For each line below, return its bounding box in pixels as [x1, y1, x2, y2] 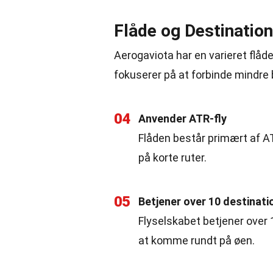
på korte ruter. [138, 151, 207, 164]
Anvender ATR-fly [138, 112, 227, 125]
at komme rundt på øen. [138, 234, 255, 247]
